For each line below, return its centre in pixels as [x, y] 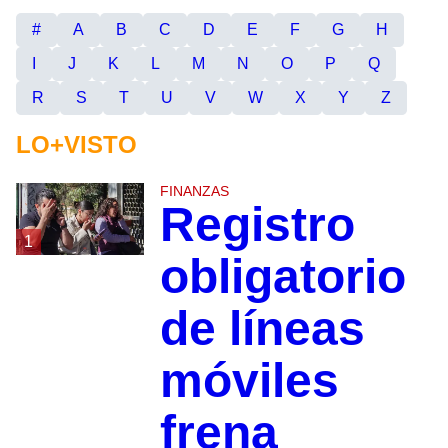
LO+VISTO [76, 145]
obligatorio [282, 277]
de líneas [262, 329]
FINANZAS [194, 191]
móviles [249, 381]
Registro [257, 225]
